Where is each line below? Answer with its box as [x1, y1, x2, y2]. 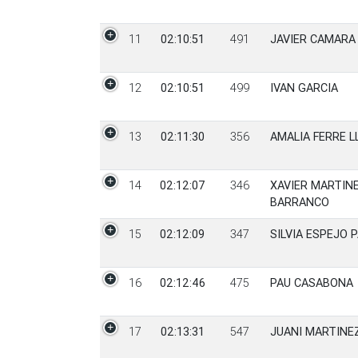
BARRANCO [269, 194, 329, 209]
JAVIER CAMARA [269, 31, 356, 46]
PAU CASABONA [269, 275, 353, 290]
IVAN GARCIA [269, 80, 338, 95]
